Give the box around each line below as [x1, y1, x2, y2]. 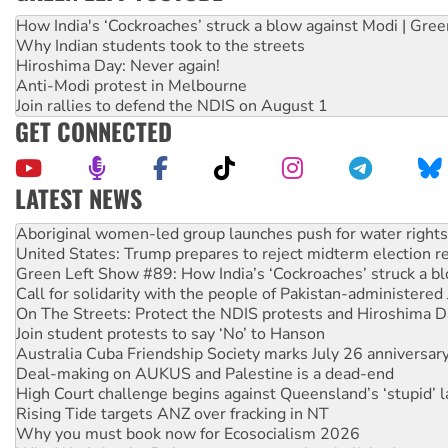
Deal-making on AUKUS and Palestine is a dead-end [16, 323, 394, 346]
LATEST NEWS [15, 180, 142, 217]
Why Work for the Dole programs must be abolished [16, 403, 396, 426]
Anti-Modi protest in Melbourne [16, 75, 247, 98]
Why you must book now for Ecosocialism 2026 [16, 383, 360, 406]
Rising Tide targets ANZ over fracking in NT [16, 363, 329, 386]
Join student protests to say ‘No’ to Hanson [16, 283, 325, 306]
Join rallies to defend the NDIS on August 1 [16, 95, 328, 118]
